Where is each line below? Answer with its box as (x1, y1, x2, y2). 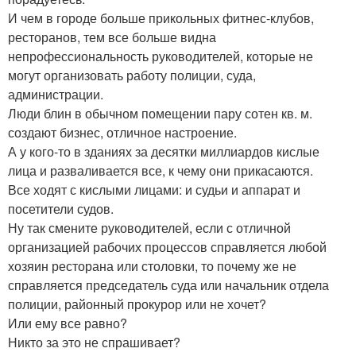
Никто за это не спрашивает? (8, 333, 180, 351)
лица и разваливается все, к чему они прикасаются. (8, 161, 313, 180)
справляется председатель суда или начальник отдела (8, 276, 329, 294)
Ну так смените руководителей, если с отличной (8, 219, 291, 237)
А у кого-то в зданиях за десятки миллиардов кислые (8, 142, 319, 161)
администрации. (8, 85, 103, 103)
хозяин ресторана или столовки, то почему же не (8, 257, 296, 275)
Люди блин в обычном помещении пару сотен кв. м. (8, 104, 312, 122)
